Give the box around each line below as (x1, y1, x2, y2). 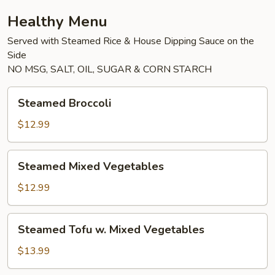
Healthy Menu (7, 12, 107, 31)
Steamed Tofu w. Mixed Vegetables (18, 222, 204, 237)
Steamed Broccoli (18, 96, 111, 110)
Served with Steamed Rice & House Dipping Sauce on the (7, 34, 254, 48)
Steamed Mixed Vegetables (18, 159, 164, 174)
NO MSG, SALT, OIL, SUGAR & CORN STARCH (7, 63, 212, 76)
